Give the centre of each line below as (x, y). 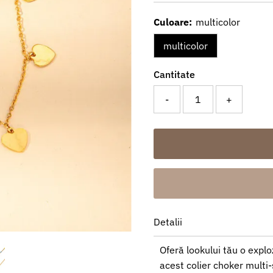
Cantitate (174, 74)
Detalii (168, 222)
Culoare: (172, 22)
